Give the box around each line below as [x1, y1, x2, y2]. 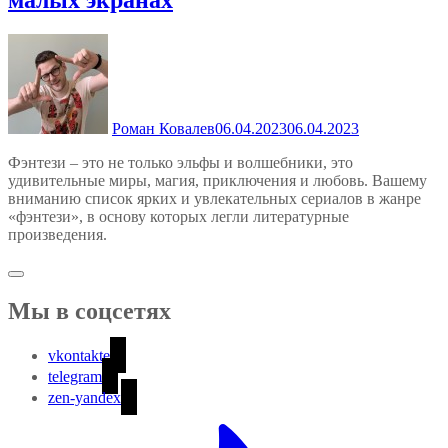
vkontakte [48, 347, 110, 364]
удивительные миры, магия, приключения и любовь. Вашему [8, 172, 427, 190]
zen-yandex [48, 389, 121, 406]
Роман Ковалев [112, 120, 215, 138]
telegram [48, 368, 102, 385]
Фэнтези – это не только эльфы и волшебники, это [8, 154, 353, 172]
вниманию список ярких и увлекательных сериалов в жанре [8, 190, 421, 208]
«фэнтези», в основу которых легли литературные [8, 208, 349, 226]
